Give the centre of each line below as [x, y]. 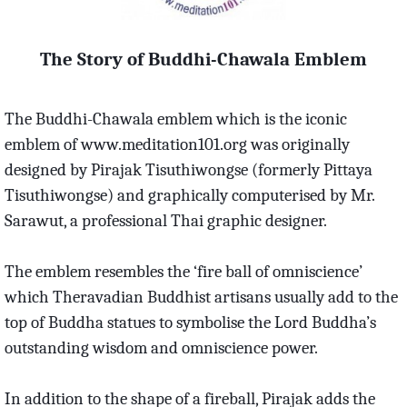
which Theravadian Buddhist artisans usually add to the [201, 297]
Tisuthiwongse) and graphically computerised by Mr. [189, 195]
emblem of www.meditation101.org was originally [177, 144]
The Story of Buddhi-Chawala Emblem [203, 59]
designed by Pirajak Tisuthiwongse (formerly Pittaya [188, 169]
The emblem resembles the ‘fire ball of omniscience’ [183, 271]
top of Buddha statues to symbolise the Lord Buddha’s [190, 322]
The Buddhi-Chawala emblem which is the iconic [175, 119]
